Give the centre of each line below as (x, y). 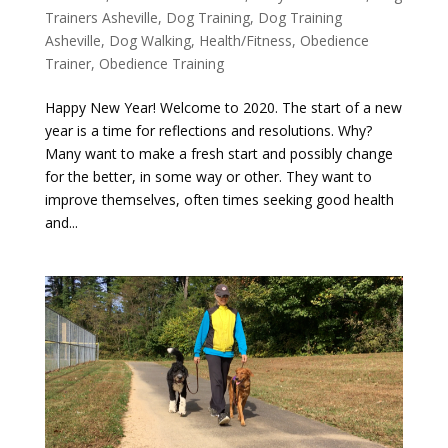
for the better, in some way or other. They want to (208, 176)
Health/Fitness (245, 40)
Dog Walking (149, 40)
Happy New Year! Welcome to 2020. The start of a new (223, 107)
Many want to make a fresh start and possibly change (218, 153)
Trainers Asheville (101, 17)
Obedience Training (161, 63)
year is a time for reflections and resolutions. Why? (208, 130)
